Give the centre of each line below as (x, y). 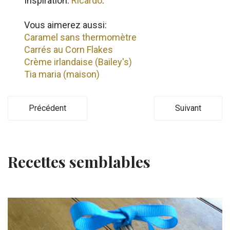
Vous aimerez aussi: (65, 25)
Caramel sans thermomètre (80, 37)
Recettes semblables (79, 162)
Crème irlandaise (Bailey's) (78, 62)
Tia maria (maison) (62, 74)
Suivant (188, 108)
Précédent (47, 108)
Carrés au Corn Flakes (69, 50)
